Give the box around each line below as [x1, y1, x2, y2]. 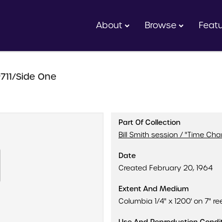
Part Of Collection [118, 118, 180, 127]
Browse [145, 20, 179, 31]
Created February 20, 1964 [118, 164, 213, 172]
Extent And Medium [118, 184, 189, 193]
